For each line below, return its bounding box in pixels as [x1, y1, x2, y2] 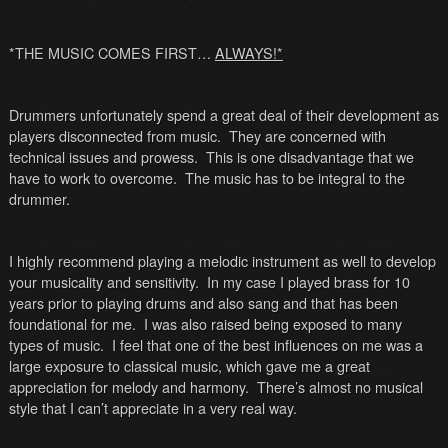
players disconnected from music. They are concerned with [8, 125, 386, 147]
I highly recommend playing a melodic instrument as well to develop [8, 250, 436, 272]
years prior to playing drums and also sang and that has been [8, 292, 398, 314]
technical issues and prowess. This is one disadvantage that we [8, 146, 414, 168]
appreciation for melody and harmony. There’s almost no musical [8, 376, 423, 398]
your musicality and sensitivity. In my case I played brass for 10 [8, 271, 410, 293]
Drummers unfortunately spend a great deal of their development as [8, 104, 439, 126]
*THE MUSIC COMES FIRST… [8, 42, 215, 64]
